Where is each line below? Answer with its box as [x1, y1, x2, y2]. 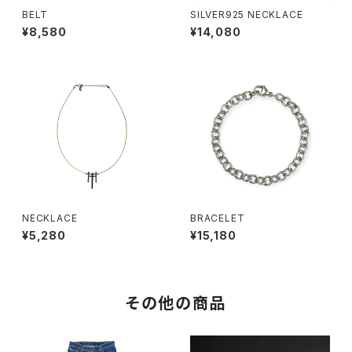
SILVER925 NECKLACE [190, 9, 303, 20]
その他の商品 [126, 294, 226, 313]
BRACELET [190, 212, 245, 224]
